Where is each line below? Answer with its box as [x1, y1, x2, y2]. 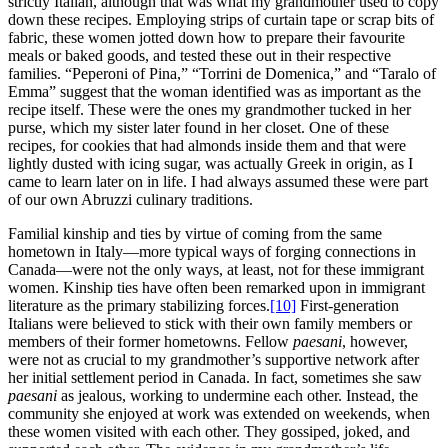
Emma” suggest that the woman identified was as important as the [8, 82, 421, 100]
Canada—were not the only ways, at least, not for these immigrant [8, 260, 424, 278]
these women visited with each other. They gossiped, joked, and [8, 422, 410, 440]
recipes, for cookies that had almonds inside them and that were [8, 136, 406, 154]
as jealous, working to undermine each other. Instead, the [61, 386, 418, 404]
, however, [342, 332, 408, 350]
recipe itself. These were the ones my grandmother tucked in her [8, 100, 411, 118]
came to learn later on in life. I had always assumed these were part [8, 172, 428, 190]
